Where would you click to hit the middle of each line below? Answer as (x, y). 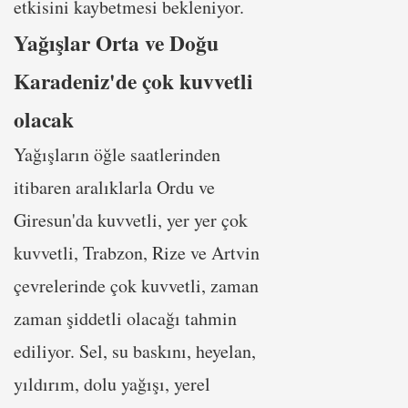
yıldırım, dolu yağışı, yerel (112, 384)
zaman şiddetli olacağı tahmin (125, 318)
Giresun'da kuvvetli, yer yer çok (131, 220)
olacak (44, 119)
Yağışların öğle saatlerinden (117, 154)
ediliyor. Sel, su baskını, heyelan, (135, 351)
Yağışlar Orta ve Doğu (116, 43)
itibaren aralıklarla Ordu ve (114, 187)
